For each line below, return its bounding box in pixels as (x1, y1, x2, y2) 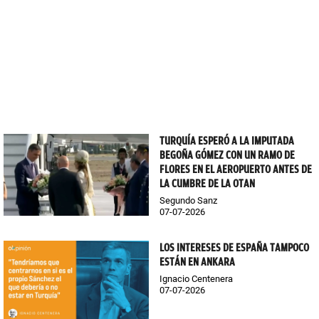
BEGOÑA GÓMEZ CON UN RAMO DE (159, 149, 295, 162)
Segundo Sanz (159, 195, 217, 206)
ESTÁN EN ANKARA (159, 256, 235, 269)
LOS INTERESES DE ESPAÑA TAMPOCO (159, 241, 309, 255)
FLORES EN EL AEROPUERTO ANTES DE (159, 163, 312, 177)
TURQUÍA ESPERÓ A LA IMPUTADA (159, 135, 294, 148)
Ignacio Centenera (159, 273, 233, 285)
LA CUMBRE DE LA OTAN (159, 177, 255, 191)
